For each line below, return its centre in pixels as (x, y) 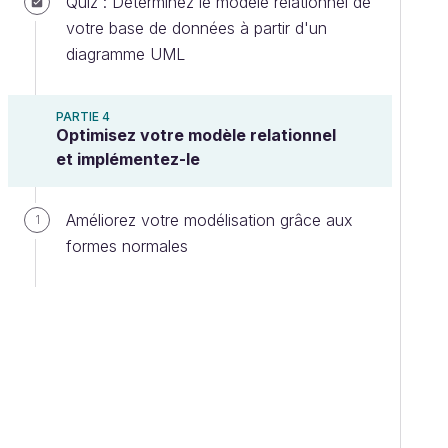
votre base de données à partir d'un (196, 28)
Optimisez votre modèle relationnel (196, 135)
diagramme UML (125, 54)
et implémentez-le (128, 159)
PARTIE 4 (83, 116)
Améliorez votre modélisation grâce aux (209, 220)
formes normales (127, 246)
